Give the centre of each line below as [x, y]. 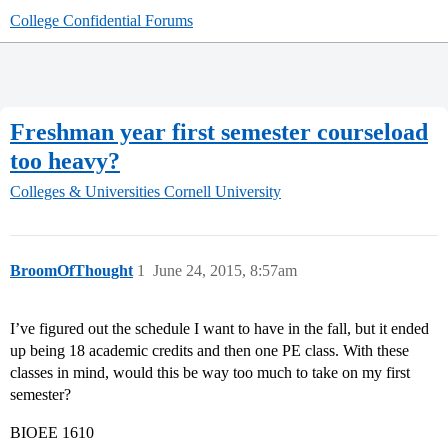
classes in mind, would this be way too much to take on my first [210, 373]
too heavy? [65, 160]
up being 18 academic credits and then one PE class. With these [209, 351]
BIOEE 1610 [52, 433]
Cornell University [222, 192]
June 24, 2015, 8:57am [225, 271]
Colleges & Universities [85, 192]
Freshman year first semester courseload [219, 131]
